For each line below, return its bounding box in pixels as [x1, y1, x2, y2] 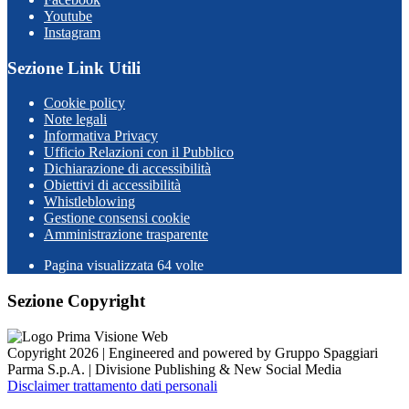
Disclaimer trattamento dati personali [7, 377, 217, 393]
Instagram [44, 25, 100, 40]
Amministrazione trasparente [44, 226, 208, 243]
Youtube [44, 8, 92, 24]
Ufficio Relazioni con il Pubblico [44, 144, 234, 161]
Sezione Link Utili [7, 58, 141, 78]
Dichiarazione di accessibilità [44, 161, 211, 177]
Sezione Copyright [7, 291, 145, 311]
